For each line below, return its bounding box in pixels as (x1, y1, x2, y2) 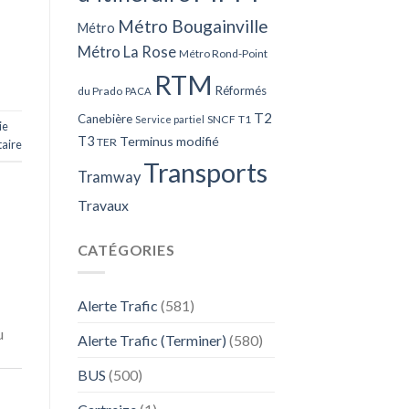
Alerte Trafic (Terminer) (77, 330, 226, 349)
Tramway (77, 168, 141, 187)
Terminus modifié (119, 133, 219, 150)
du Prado (77, 84, 122, 99)
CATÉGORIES (77, 241, 175, 259)
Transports (142, 156, 267, 189)
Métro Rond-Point (178, 47, 267, 61)
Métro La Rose (77, 43, 176, 62)
